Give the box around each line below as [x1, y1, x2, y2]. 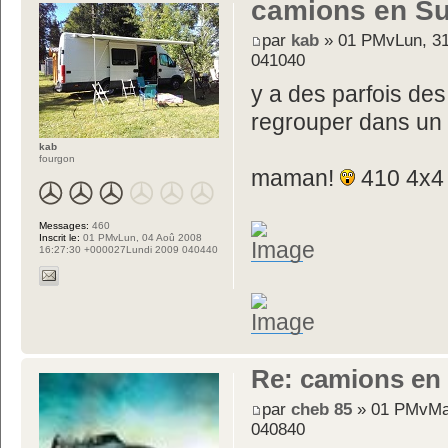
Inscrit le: [39, 232, 80, 243]
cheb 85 [291, 398, 353, 419]
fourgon [39, 153, 75, 164]
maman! [251, 166, 341, 192]
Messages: [39, 220, 89, 231]
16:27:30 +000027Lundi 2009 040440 [39, 244, 218, 255]
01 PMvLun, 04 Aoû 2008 [80, 232, 202, 243]
